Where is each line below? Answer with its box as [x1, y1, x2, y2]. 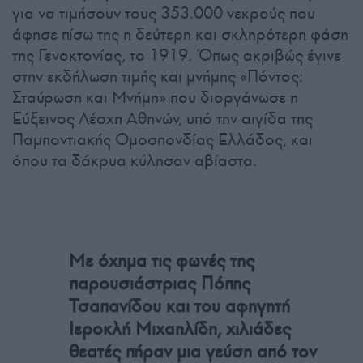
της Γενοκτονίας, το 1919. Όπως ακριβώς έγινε [12, 44, 341, 66]
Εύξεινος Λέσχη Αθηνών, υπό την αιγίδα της [12, 107, 313, 129]
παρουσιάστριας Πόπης [69, 271, 250, 294]
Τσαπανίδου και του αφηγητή [69, 294, 290, 317]
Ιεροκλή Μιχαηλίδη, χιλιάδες [69, 317, 291, 340]
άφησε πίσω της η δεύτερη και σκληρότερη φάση [12, 23, 348, 45]
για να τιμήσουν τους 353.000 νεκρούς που [12, 2, 315, 23]
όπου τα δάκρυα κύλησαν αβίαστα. [12, 149, 257, 171]
